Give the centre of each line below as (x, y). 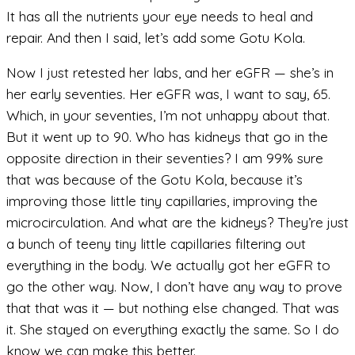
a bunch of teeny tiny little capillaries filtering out (156, 244)
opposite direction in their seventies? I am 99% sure (165, 158)
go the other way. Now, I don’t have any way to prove (174, 287)
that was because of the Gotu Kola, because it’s (155, 180)
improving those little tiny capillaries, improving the (162, 201)
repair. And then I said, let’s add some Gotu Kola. (156, 37)
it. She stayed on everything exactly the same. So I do (173, 330)
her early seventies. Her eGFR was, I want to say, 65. (168, 94)
